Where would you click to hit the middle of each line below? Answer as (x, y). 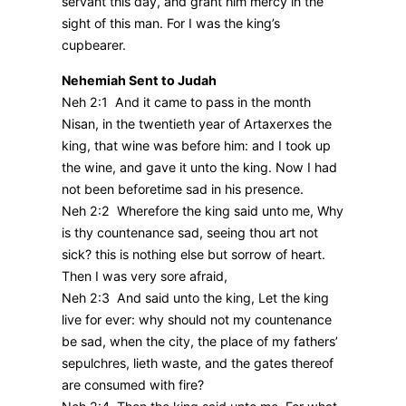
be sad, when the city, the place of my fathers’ (200, 341)
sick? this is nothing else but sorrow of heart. (193, 254)
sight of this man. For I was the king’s (171, 24)
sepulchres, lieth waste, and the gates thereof (198, 362)
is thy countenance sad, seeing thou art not (190, 232)
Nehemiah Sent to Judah (139, 80)
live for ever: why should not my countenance (197, 319)
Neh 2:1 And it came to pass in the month (186, 101)
